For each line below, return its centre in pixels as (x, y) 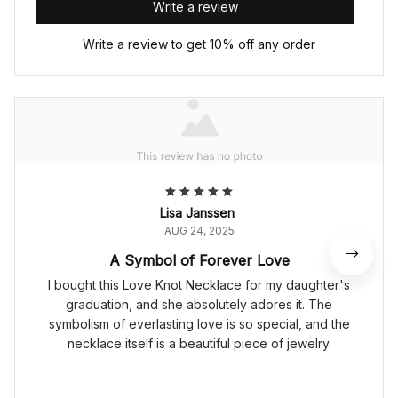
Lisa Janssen (197, 213)
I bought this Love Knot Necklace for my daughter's (199, 285)
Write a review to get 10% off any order (199, 44)
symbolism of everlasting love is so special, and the (199, 324)
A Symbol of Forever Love (199, 261)
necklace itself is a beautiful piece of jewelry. (199, 344)
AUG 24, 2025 (199, 231)
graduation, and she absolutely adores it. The (199, 305)
